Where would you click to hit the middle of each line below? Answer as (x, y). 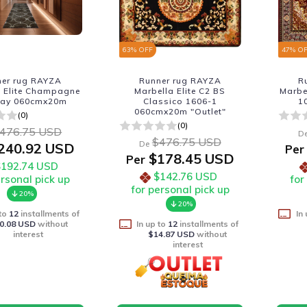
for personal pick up (180, 189)
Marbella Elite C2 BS (180, 91)
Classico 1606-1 (180, 101)
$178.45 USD (189, 159)
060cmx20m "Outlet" (180, 111)
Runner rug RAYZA (180, 81)
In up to (152, 224)
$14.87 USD (172, 234)
